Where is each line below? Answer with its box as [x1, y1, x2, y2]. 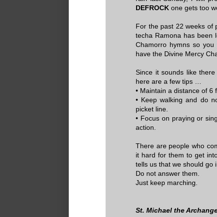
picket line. [136, 105, 168, 113]
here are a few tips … [136, 77, 201, 85]
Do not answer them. [136, 169, 200, 177]
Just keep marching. [136, 178, 198, 186]
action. [136, 123, 156, 131]
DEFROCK [136, 3, 169, 12]
